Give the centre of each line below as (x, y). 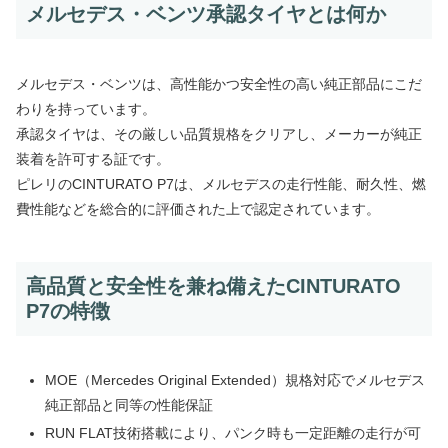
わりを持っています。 (86, 108)
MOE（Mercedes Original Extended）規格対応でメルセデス (234, 380)
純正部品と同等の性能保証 (128, 405)
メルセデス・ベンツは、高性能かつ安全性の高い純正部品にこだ (219, 83)
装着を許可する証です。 (93, 158)
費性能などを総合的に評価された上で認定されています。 (198, 208)
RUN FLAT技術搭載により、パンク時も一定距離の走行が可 (232, 432)
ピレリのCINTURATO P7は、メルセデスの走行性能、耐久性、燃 (221, 183)
